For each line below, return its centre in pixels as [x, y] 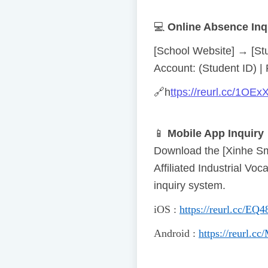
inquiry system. [190, 186]
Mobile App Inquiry [216, 134]
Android [172, 234]
